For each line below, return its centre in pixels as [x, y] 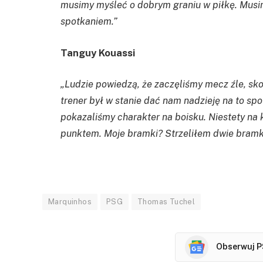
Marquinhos [70, 201]
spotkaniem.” [89, 21]
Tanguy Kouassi [99, 53]
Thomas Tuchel [166, 201]
